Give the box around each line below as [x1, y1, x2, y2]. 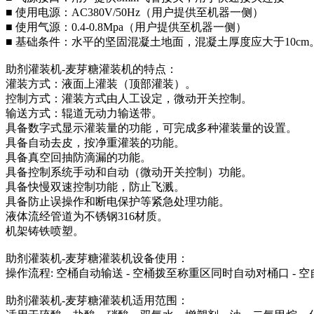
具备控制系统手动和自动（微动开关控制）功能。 [6, 165, 252, 178]
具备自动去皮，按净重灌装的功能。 [6, 136, 185, 149]
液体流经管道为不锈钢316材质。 [6, 210, 168, 222]
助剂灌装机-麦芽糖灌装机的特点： [6, 62, 177, 75]
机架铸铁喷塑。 [6, 224, 84, 237]
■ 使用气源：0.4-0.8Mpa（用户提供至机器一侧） [6, 20, 247, 33]
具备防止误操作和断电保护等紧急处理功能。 [6, 195, 230, 207]
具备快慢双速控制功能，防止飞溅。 [6, 180, 185, 193]
